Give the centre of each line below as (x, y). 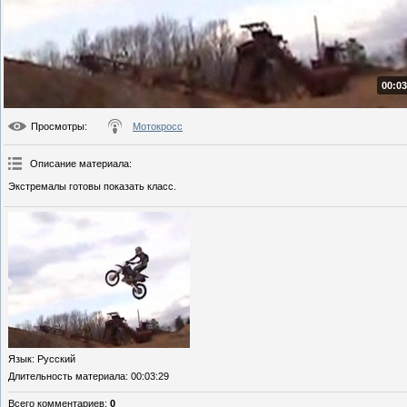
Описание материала (79, 164)
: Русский (54, 359)
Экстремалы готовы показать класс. (92, 187)
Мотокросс (158, 127)
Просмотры (58, 127)
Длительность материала (67, 377)
